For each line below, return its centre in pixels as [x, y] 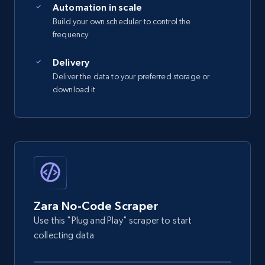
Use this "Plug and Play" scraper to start [113, 220]
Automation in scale [98, 7]
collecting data [64, 235]
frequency [71, 34]
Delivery [71, 62]
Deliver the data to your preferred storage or [131, 76]
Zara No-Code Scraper [96, 206]
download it [74, 89]
